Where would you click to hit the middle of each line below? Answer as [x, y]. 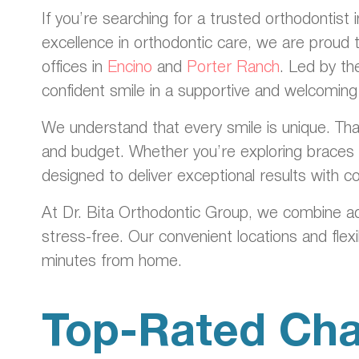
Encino [130, 65]
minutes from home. [112, 259]
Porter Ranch [233, 65]
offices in [75, 65]
